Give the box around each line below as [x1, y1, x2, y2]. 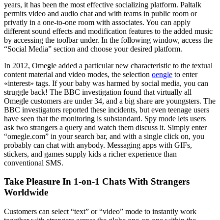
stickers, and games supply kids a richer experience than [4, 149, 177, 158]
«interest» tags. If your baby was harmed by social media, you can [4, 79, 208, 87]
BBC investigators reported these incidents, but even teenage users [4, 105, 209, 114]
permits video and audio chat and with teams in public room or [4, 9, 197, 18]
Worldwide [4, 187, 48, 198]
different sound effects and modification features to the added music [4, 27, 213, 35]
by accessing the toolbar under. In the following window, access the [4, 35, 213, 44]
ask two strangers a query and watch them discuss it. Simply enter [4, 123, 207, 132]
